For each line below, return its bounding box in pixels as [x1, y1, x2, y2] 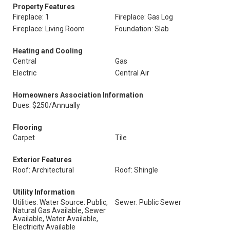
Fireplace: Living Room [13, 25, 85, 33]
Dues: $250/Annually [13, 101, 80, 109]
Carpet [13, 133, 35, 142]
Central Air [115, 69, 149, 77]
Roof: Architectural [13, 166, 74, 174]
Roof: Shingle [115, 166, 158, 174]
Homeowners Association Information [13, 91, 143, 99]
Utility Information [13, 188, 75, 196]
